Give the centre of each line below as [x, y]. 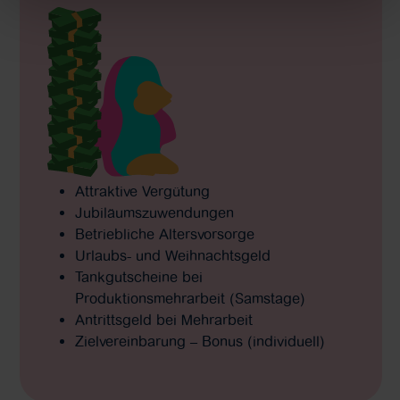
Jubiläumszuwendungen [154, 212]
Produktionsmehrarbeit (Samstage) [190, 298]
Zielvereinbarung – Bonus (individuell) [200, 341]
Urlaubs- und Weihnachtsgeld [172, 255]
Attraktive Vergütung [142, 191]
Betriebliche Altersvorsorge [164, 234]
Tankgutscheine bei [138, 277]
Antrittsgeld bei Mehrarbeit [163, 320]
